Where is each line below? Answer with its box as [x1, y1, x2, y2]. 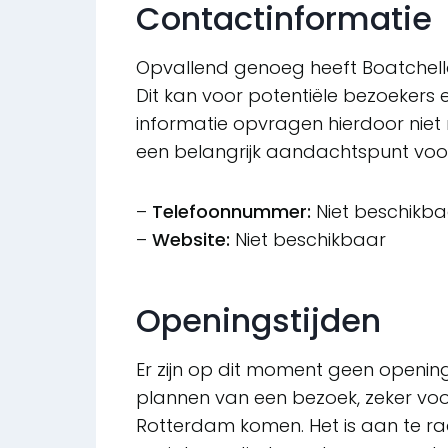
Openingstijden [136, 298, 381, 344]
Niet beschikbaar [230, 227, 386, 253]
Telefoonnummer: [152, 199, 311, 225]
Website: [152, 227, 230, 253]
